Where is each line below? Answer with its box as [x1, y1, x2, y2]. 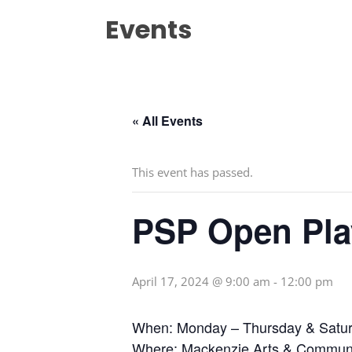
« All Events [132, 112, 203, 130]
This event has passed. [132, 164, 253, 181]
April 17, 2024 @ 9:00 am [132, 273, 270, 290]
